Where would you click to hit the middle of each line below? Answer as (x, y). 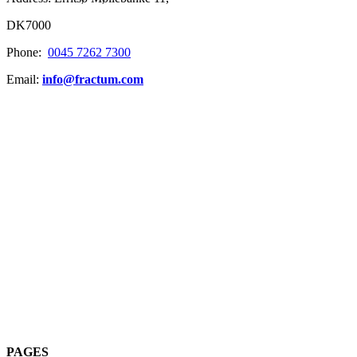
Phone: (27, 53)
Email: (24, 80)
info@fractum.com (93, 80)
